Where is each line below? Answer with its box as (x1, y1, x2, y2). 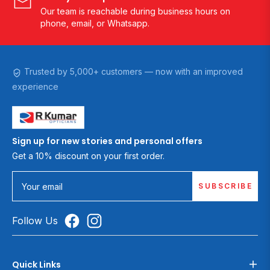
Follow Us (12, 214, 58, 227)
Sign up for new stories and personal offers (12, 134, 202, 147)
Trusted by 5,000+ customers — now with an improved (22, 66, 243, 77)
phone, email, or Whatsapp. (40, 18, 149, 28)
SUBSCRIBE (198, 181, 253, 190)
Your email (21, 181, 63, 192)
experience (12, 81, 58, 92)
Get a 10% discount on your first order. (12, 150, 165, 161)
